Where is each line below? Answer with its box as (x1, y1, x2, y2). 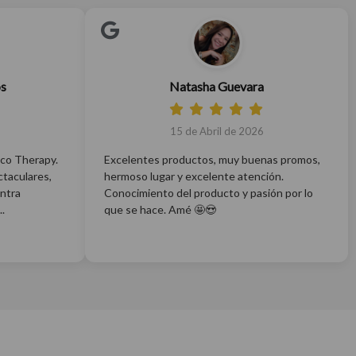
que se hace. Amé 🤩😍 (104, 203, 216, 216)
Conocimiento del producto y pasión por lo (104, 186, 313, 199)
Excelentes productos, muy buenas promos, (104, 153, 320, 166)
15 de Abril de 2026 (169, 125, 264, 137)
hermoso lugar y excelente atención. (104, 169, 284, 183)
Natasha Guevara (169, 79, 264, 94)
